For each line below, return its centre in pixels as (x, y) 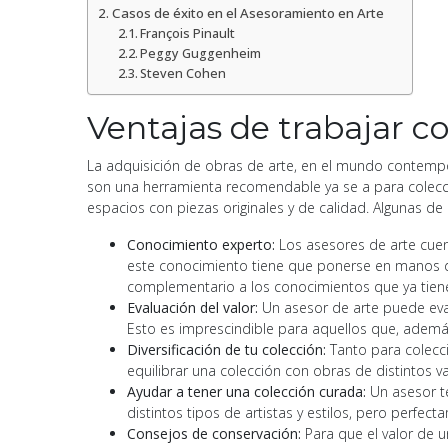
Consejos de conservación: (214, 433)
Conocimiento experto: (201, 244)
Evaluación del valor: (194, 307)
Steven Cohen (183, 73)
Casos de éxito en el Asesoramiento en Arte (247, 12)
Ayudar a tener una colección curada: (246, 391)
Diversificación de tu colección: (228, 349)
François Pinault (188, 33)
